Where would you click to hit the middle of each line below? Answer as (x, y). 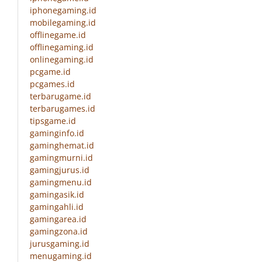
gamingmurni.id (61, 158)
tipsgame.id (53, 121)
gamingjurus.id (60, 170)
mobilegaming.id (63, 23)
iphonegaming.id (63, 11)
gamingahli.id (57, 207)
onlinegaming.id (62, 60)
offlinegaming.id (62, 47)
